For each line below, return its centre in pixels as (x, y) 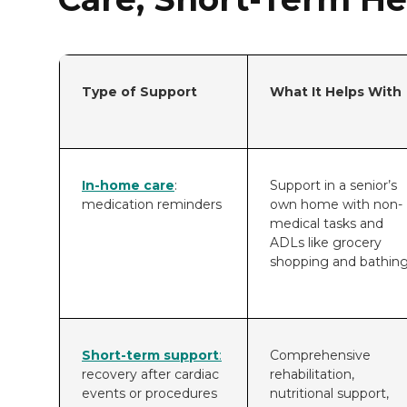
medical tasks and (327, 223)
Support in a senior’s (333, 185)
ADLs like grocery (326, 242)
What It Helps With (336, 91)
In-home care (128, 185)
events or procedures (149, 393)
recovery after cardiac (150, 374)
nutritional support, (329, 393)
